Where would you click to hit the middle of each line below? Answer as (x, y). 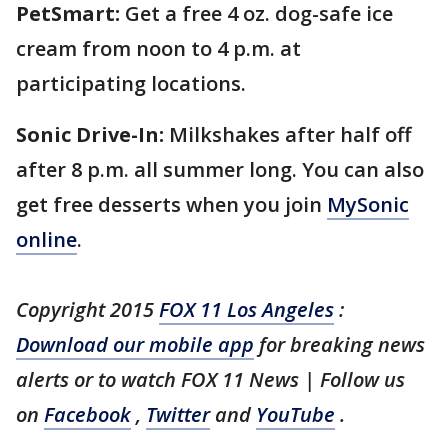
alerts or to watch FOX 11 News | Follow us (210, 379)
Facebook (87, 414)
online (46, 239)
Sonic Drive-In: (92, 134)
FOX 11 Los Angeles (246, 309)
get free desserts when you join (171, 204)
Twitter (178, 414)
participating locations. (131, 83)
